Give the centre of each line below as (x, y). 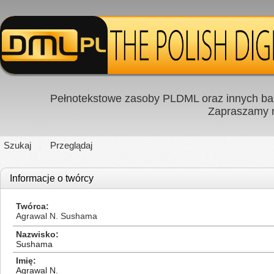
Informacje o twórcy (52, 178)
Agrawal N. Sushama (57, 216)
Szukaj (17, 145)
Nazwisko (36, 234)
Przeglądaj (71, 145)
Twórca (31, 206)
